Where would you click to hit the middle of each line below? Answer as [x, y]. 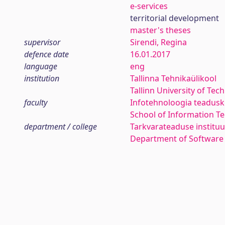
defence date [46, 54]
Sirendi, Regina [158, 42]
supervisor [42, 42]
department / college [61, 127]
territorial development [174, 18]
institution [42, 78]
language [41, 66]
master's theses [160, 30]
